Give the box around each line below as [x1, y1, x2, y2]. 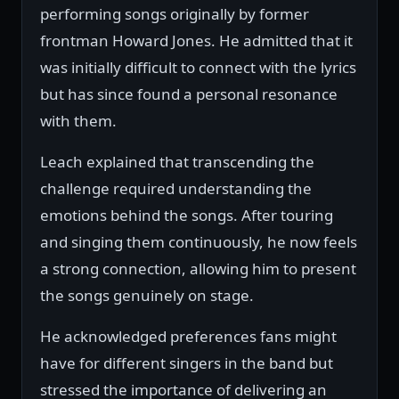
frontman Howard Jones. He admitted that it [40, 29, 353, 51]
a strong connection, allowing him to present [40, 257, 356, 279]
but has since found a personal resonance [40, 83, 338, 104]
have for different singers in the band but [40, 352, 333, 373]
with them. [40, 110, 117, 131]
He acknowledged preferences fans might [40, 325, 337, 346]
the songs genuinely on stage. [40, 284, 254, 305]
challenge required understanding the [40, 177, 312, 199]
